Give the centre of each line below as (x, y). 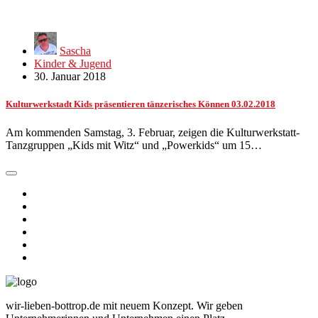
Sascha (75, 51)
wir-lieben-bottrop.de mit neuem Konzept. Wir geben (124, 305)
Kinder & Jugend (73, 64)
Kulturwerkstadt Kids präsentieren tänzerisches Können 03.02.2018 (141, 104)
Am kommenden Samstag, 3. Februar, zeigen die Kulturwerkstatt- (153, 132)
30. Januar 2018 (70, 77)
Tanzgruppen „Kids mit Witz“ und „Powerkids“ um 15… (134, 145)
